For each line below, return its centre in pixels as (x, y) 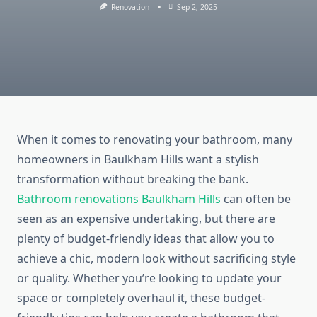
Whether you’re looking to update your (177, 278)
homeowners (53, 160)
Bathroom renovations (79, 199)
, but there (227, 219)
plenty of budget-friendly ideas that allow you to (146, 239)
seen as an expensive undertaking (108, 219)
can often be (256, 199)
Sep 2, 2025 (197, 7)
